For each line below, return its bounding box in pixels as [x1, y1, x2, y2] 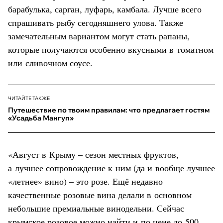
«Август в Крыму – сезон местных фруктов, [8, 148, 179, 160]
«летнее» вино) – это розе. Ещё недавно [8, 175, 163, 187]
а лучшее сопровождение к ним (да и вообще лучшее [8, 161, 215, 174]
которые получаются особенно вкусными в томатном [8, 43, 214, 55]
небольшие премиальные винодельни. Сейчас [8, 202, 184, 214]
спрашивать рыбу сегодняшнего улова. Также [8, 16, 183, 28]
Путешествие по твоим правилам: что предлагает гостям [8, 105, 210, 114]
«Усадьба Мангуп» [8, 113, 74, 122]
